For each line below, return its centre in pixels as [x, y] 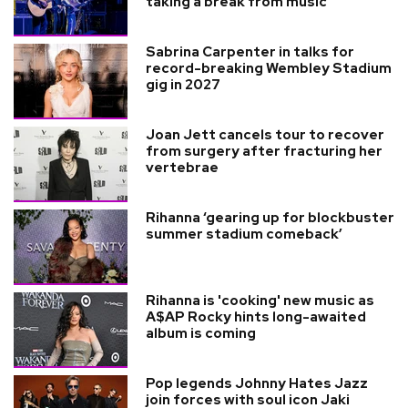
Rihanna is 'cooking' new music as [260, 300]
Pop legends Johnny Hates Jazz [257, 383]
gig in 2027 [183, 84]
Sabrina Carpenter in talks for [250, 51]
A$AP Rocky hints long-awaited [256, 316]
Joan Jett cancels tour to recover [265, 134]
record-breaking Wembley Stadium [269, 68]
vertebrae [182, 167]
